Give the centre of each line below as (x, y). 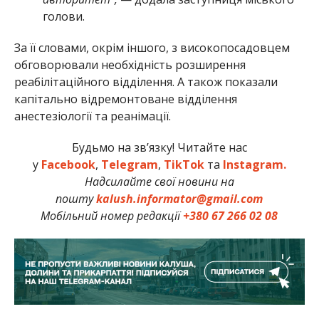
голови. (63, 16)
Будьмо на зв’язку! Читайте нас (159, 147)
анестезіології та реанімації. (92, 116)
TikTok (184, 164)
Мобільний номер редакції (112, 215)
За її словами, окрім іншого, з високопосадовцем (152, 47)
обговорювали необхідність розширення (130, 64)
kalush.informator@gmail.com (180, 198)
